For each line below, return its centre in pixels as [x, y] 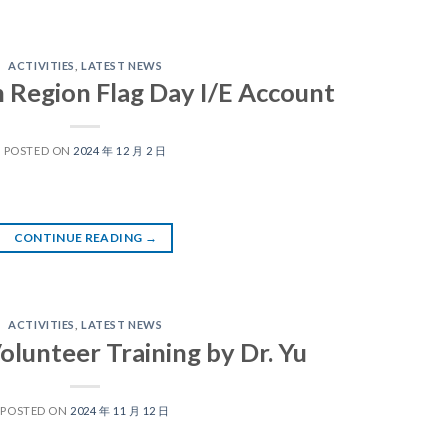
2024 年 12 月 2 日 [120, 151]
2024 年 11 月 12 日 [120, 410]
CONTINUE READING [79, 238]
